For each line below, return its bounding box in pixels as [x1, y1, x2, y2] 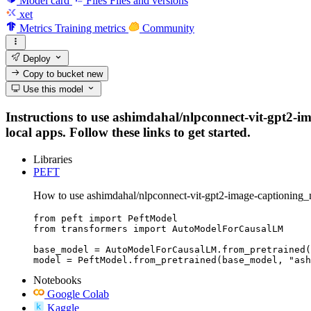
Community [142, 22, 194, 34]
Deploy [20, 53, 51, 64]
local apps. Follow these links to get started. [6, 124, 251, 140]
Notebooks [33, 274, 81, 286]
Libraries [33, 153, 72, 165]
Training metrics [55, 22, 126, 34]
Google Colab [47, 287, 109, 300]
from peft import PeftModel [33, 212, 178, 224]
